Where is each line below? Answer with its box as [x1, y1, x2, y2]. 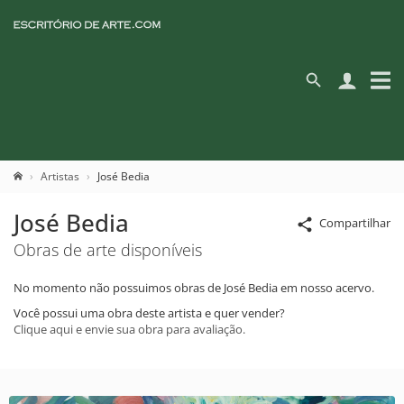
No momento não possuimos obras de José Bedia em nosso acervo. [14, 280, 374, 296]
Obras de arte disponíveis [14, 239, 202, 261]
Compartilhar [319, 215, 390, 231]
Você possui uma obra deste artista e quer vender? [14, 305, 285, 321]
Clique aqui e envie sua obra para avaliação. [14, 321, 245, 337]
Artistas [41, 169, 79, 184]
